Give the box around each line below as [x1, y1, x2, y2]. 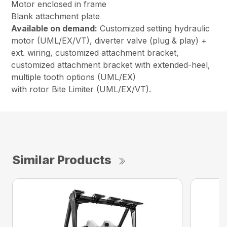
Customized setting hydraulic [97, 23, 210, 34]
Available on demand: [11, 23, 98, 34]
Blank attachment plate [11, 11, 100, 22]
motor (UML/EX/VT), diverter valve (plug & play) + [11, 35, 207, 46]
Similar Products [12, 153, 111, 168]
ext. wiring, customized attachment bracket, [11, 48, 179, 58]
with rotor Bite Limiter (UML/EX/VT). [11, 84, 152, 95]
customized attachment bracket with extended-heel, [11, 60, 211, 70]
